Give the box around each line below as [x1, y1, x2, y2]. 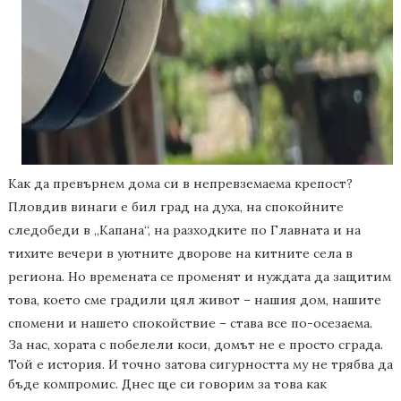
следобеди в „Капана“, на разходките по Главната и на [7, 222, 361, 239]
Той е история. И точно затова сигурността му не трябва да [7, 356, 393, 373]
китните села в [250, 245, 353, 262]
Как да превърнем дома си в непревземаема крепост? [7, 175, 353, 192]
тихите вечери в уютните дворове [7, 245, 235, 262]
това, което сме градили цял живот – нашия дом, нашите [7, 292, 381, 309]
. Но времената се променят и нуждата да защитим [61, 269, 391, 286]
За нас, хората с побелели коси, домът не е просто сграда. [7, 337, 383, 354]
